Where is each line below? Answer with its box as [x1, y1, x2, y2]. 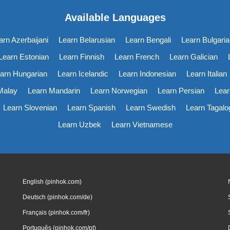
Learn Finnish [59, 52, 104, 61]
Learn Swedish [126, 103, 176, 112]
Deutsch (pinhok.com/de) [22, 193, 92, 201]
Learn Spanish [67, 103, 116, 112]
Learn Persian [158, 86, 204, 95]
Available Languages [64, 11, 166, 23]
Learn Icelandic [57, 69, 108, 78]
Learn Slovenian [3, 103, 57, 112]
